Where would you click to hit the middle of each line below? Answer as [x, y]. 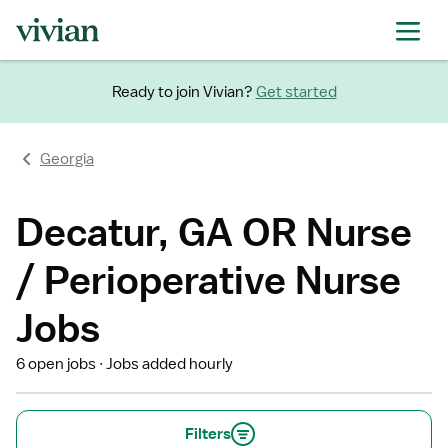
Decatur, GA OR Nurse [214, 231]
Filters [208, 434]
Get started [296, 91]
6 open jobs [56, 364]
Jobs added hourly [170, 364]
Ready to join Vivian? [182, 91]
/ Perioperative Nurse [208, 279]
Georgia [67, 159]
